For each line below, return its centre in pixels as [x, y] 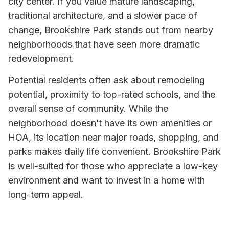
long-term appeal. [46, 195]
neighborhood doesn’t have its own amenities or [110, 123]
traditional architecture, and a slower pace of [103, 15]
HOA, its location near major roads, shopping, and [113, 138]
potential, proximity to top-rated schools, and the [112, 95]
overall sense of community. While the [88, 109]
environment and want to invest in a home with [107, 180]
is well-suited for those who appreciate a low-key [113, 166]
